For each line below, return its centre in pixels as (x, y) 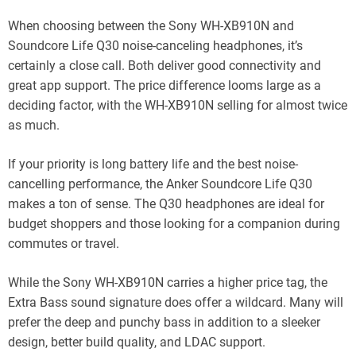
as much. (34, 125)
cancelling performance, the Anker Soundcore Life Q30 (160, 184)
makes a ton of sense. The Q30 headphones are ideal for (166, 203)
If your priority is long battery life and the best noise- (153, 164)
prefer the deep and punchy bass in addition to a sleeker (164, 322)
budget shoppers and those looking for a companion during (174, 223)
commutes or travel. (64, 243)
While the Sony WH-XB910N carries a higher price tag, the (168, 282)
